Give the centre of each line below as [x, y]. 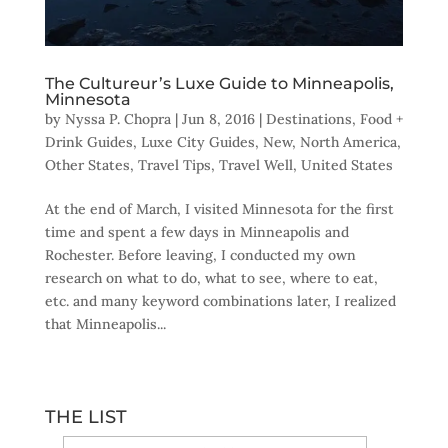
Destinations [308, 119]
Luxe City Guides [197, 142]
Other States [87, 165]
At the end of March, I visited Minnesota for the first [219, 209]
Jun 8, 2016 [218, 119]
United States [346, 165]
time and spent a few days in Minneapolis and [196, 232]
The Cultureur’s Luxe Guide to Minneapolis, [219, 84]
